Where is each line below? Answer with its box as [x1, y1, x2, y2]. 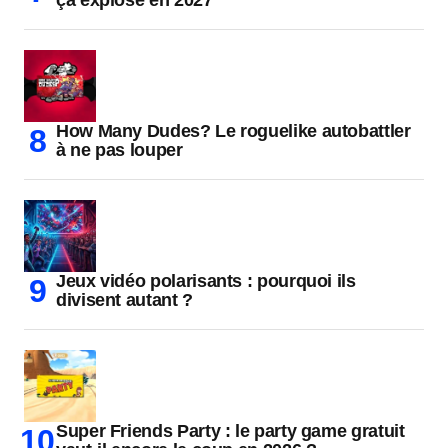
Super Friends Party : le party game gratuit [56, 421, 405, 442]
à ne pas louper [56, 140, 183, 161]
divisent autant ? [56, 290, 193, 311]
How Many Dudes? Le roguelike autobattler [56, 121, 411, 142]
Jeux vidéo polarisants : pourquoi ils [56, 271, 356, 292]
